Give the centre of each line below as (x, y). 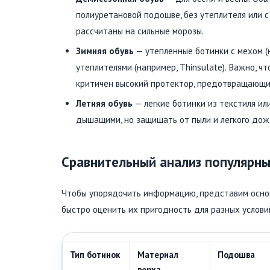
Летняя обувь (104, 104)
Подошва (236, 254)
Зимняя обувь (105, 51)
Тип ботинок (95, 254)
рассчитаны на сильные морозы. (140, 31)
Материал (158, 254)
